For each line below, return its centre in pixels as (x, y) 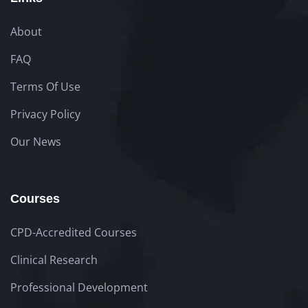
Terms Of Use (45, 86)
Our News (36, 141)
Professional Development (79, 287)
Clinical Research (54, 260)
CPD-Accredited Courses (74, 232)
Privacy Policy (45, 114)
